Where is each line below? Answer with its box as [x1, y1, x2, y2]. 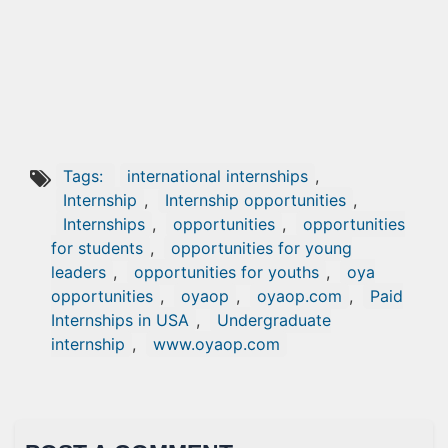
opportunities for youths [134, 262, 319, 282]
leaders [51, 262, 106, 282]
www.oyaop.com [153, 334, 280, 354]
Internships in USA [51, 310, 189, 330]
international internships [127, 166, 308, 186]
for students [51, 238, 143, 258]
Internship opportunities [165, 190, 346, 210]
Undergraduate [217, 310, 331, 330]
